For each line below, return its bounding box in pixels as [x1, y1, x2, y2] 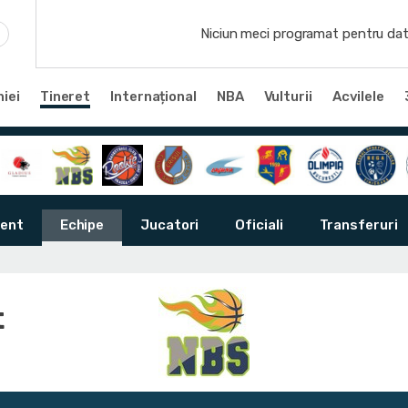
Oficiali [235, 217, 283, 233]
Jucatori [140, 217, 199, 233]
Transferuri [319, 217, 398, 233]
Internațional [110, 87, 197, 105]
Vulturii [263, 87, 312, 105]
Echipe [59, 217, 105, 233]
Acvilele [331, 87, 384, 105]
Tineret [39, 87, 91, 105]
